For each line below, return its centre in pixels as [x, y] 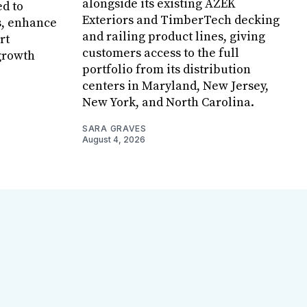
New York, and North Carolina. [168, 102]
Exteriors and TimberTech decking [181, 20]
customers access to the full [161, 53]
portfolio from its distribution [167, 69]
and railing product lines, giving [174, 36]
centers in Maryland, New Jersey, [175, 86]
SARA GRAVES [114, 128]
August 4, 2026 [114, 139]
